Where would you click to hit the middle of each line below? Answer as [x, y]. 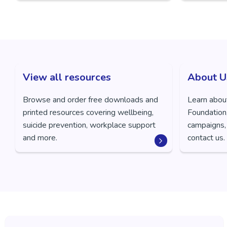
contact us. [206, 138]
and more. [40, 138]
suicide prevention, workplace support [89, 125]
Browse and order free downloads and [90, 100]
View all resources [67, 77]
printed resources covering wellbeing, [88, 112]
